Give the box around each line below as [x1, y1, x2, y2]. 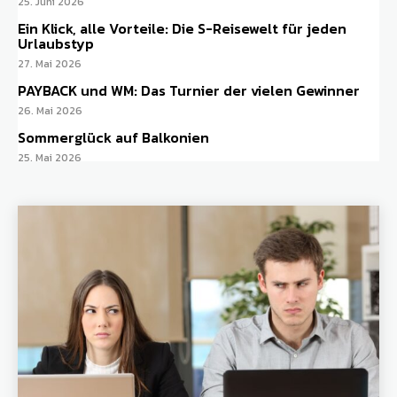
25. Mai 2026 [18, 150, 82, 167]
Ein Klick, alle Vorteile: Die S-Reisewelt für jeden [18, 18, 346, 40]
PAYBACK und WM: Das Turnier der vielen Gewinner [18, 80, 360, 102]
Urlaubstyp [18, 33, 94, 55]
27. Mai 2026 [18, 56, 82, 73]
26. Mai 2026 [18, 103, 82, 120]
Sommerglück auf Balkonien [18, 127, 209, 149]
